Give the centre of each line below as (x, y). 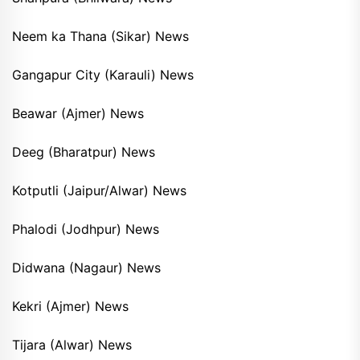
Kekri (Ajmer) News (70, 307)
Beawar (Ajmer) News (78, 114)
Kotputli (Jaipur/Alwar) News (99, 191)
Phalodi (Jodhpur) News (86, 229)
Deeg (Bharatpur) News (84, 152)
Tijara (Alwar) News (72, 345)
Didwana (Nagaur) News (86, 268)
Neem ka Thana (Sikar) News (100, 37)
